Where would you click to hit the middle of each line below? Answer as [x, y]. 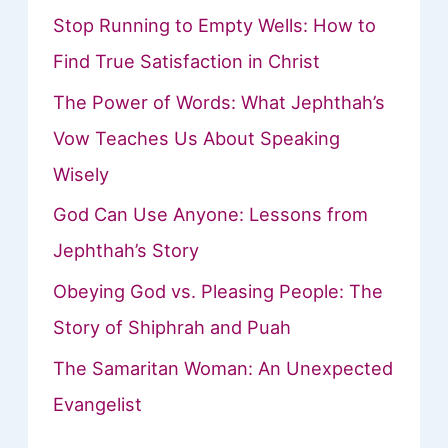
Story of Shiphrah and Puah [172, 327]
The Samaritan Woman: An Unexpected [223, 367]
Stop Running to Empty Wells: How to [215, 25]
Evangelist [98, 403]
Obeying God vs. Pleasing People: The [218, 291]
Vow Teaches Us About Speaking [197, 137]
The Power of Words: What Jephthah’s [219, 101]
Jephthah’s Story [126, 250]
